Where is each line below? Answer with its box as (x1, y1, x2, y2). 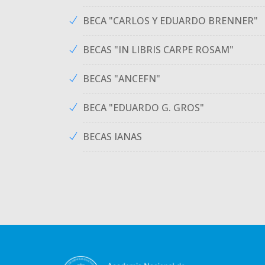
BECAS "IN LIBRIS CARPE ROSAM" (83, 43, 234, 56)
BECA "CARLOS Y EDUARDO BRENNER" (83, 14, 258, 27)
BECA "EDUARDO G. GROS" (83, 101, 204, 114)
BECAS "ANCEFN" (83, 72, 160, 85)
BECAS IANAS (83, 130, 142, 143)
